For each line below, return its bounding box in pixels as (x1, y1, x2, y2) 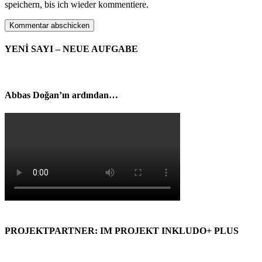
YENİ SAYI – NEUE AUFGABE (5, 44, 138, 54)
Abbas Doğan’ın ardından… (5, 89, 118, 100)
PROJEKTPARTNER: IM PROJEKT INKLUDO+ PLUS (5, 226, 239, 236)
